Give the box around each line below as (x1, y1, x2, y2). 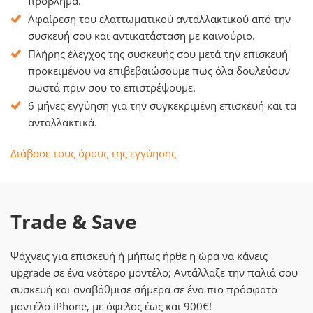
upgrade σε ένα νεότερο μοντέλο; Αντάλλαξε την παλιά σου (10, 265, 298, 279)
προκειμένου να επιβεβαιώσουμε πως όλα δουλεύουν (28, 64, 290, 78)
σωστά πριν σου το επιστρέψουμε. (28, 80, 196, 94)
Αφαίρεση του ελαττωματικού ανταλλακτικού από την (28, 12, 291, 26)
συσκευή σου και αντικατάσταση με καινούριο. (28, 29, 255, 43)
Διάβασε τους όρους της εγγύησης (10, 146, 176, 160)
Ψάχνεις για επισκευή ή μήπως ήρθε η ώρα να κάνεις (10, 249, 268, 263)
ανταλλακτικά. (28, 115, 97, 129)
